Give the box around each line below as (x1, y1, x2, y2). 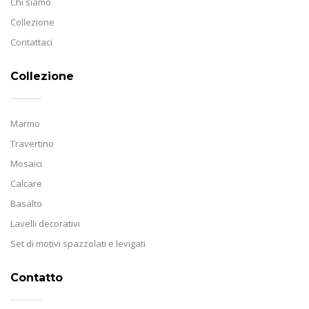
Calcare (10, 177, 42, 190)
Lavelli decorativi (10, 217, 80, 230)
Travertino (10, 137, 54, 150)
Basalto (10, 197, 42, 210)
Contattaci (10, 35, 52, 48)
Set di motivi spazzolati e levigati (10, 237, 146, 250)
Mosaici (10, 157, 42, 170)
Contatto (10, 270, 63, 284)
